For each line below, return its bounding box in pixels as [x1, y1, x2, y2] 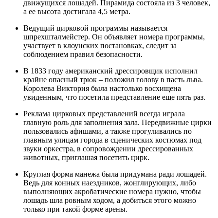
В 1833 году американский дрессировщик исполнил [23, 66, 198, 75]
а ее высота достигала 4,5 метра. [23, 7, 130, 16]
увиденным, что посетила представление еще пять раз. [23, 92, 205, 101]
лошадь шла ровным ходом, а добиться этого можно [23, 196, 196, 204]
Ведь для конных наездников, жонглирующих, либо [23, 178, 196, 187]
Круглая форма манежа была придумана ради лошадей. [23, 169, 207, 178]
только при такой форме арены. [23, 204, 127, 213]
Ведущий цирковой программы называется [23, 23, 167, 32]
